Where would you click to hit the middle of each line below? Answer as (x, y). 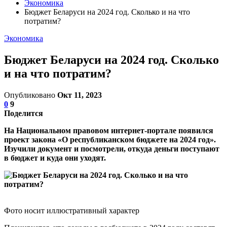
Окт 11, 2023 (80, 95)
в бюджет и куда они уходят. (55, 158)
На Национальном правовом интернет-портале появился (109, 130)
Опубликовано (31, 95)
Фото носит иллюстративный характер (72, 210)
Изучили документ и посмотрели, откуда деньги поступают (112, 148)
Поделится (24, 113)
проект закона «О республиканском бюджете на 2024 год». (110, 139)
